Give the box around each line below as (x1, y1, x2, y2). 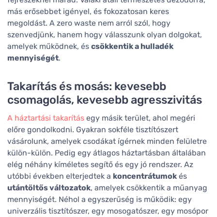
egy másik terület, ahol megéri (84, 113, 195, 123)
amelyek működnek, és (7, 42, 91, 51)
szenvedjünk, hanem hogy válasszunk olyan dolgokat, (7, 30, 202, 40)
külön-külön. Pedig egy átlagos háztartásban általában (7, 148, 206, 158)
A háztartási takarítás (7, 113, 84, 123)
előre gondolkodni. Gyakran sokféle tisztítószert (7, 125, 178, 135)
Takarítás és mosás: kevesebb (7, 79, 166, 93)
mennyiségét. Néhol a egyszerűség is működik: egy (7, 195, 192, 204)
